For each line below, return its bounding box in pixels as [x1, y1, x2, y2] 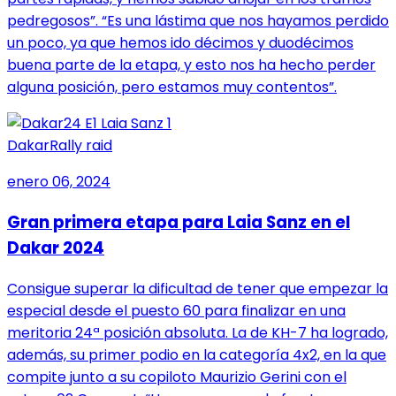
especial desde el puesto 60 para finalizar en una [7, 300, 346, 321]
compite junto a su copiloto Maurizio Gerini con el [7, 366, 346, 387]
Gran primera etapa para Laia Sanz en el [7, 210, 350, 235]
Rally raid [49, 135, 112, 156]
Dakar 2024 [7, 236, 104, 261]
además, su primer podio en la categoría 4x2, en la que [7, 344, 386, 365]
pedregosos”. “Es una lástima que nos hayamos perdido [7, 11, 389, 32]
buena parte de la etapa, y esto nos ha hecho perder [7, 55, 376, 76]
